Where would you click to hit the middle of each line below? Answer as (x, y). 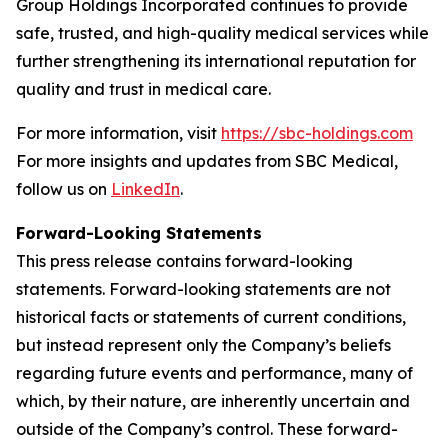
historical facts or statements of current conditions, (211, 316)
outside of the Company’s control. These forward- (207, 428)
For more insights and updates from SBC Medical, (207, 160)
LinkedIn (145, 188)
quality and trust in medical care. (143, 88)
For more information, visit (118, 132)
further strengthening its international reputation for (216, 60)
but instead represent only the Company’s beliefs (203, 344)
